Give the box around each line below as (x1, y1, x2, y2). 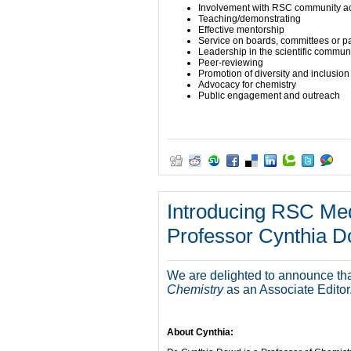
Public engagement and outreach (198, 90, 340, 101)
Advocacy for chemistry (198, 79, 296, 90)
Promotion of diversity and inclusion (198, 68, 349, 79)
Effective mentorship (198, 24, 284, 35)
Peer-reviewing (198, 57, 263, 68)
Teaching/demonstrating (198, 13, 301, 24)
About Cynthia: (167, 327, 233, 338)
